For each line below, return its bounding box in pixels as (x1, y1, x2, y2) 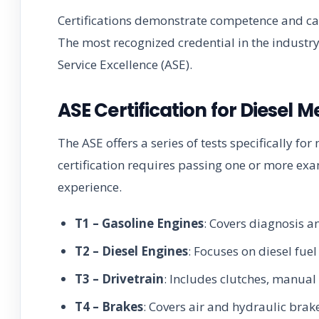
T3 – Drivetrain (75, 270, 164, 287)
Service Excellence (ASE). (58, 56, 192, 73)
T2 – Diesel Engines (75, 242, 188, 259)
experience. (58, 178, 122, 195)
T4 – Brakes (75, 298, 143, 315)
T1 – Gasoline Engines (75, 214, 204, 231)
